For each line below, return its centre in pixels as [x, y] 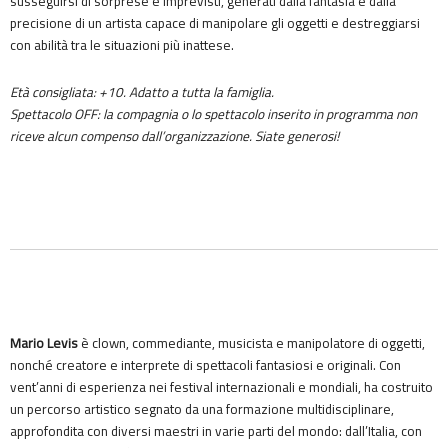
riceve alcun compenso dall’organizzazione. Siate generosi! [174, 136]
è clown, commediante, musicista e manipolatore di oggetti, [251, 343]
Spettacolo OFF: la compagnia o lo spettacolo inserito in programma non [213, 114]
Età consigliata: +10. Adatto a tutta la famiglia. [142, 92]
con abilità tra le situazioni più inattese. [122, 45]
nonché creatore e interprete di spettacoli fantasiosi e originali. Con [205, 365]
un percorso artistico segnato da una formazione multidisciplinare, [202, 409]
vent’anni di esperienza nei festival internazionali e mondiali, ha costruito [221, 387]
